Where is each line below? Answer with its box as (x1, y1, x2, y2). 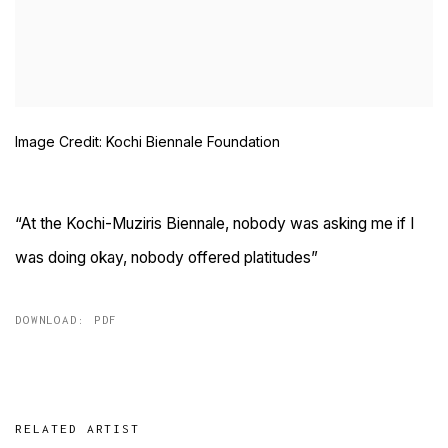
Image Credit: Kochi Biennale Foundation (15, 132, 280, 150)
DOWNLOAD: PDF (15, 312, 118, 326)
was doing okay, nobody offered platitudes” (15, 247, 318, 267)
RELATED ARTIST (15, 420, 141, 436)
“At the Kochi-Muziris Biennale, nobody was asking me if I (15, 213, 414, 233)
